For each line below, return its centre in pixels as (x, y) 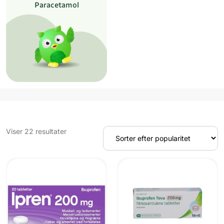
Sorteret (79, 131)
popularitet (84, 152)
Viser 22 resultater (36, 131)
